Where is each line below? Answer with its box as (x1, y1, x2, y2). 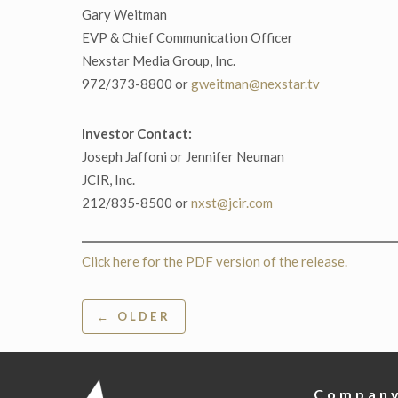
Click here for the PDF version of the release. (82, 252, 347, 269)
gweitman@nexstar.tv (191, 76, 320, 92)
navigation (81, 327, 195, 357)
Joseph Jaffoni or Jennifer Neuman (82, 148, 284, 165)
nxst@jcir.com (191, 195, 273, 211)
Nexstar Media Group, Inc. (82, 52, 235, 69)
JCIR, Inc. (82, 171, 135, 188)
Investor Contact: (82, 125, 192, 142)
